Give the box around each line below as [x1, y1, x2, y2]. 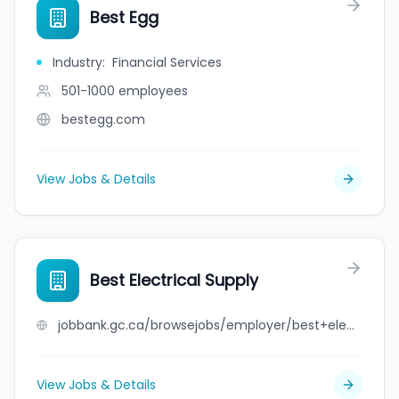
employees [118, 82, 188, 100]
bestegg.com [61, 110, 145, 128]
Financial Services [112, 53, 222, 71]
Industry [53, 53, 102, 71]
